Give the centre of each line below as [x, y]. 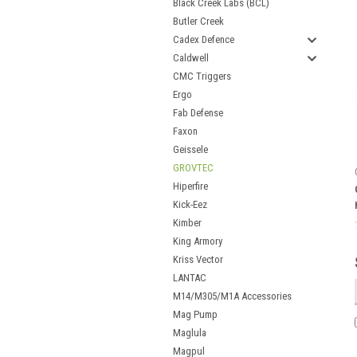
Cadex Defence [204, 39]
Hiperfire [190, 186]
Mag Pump [195, 314]
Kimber [187, 223]
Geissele [190, 149]
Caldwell [191, 58]
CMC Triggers [202, 76]
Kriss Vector [198, 259]
